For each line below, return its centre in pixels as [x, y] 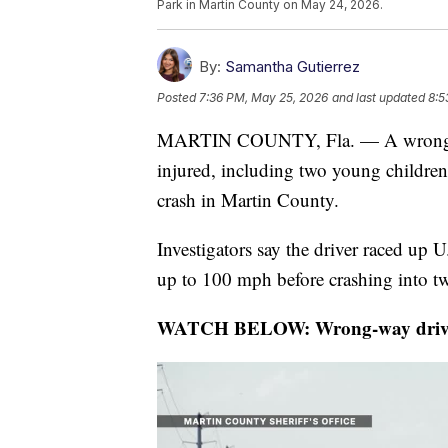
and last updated [378, 98]
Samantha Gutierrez [292, 67]
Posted [178, 98]
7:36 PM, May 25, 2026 [263, 98]
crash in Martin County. [248, 200]
